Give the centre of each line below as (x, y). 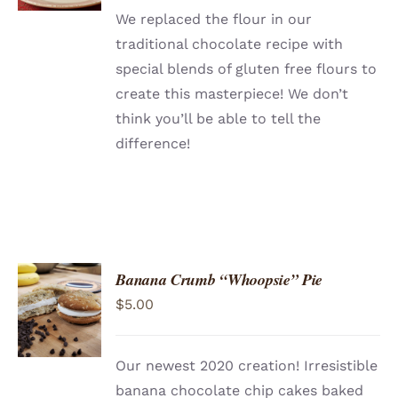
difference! (153, 144)
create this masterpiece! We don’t (232, 94)
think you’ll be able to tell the (219, 119)
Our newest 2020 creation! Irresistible (247, 366)
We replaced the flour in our (214, 20)
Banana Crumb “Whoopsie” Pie (219, 280)
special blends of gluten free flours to (247, 69)
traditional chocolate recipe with (230, 44)
